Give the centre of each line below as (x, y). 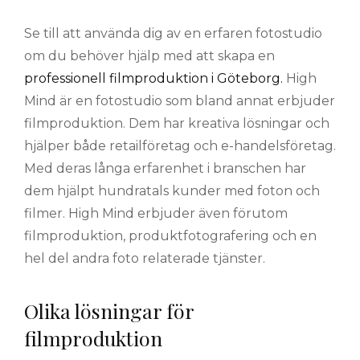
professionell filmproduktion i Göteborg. (153, 79)
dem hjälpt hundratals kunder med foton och (172, 191)
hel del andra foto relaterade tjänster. (145, 259)
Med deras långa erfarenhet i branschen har (165, 169)
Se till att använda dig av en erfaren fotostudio (173, 34)
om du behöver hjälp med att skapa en (149, 56)
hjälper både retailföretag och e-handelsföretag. (180, 146)
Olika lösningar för (109, 311)
